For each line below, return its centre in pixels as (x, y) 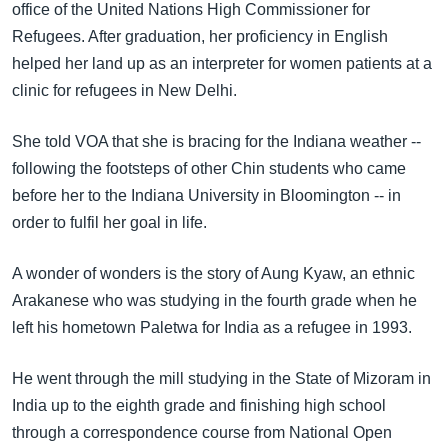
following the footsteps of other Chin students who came (209, 168)
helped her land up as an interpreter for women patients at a (222, 63)
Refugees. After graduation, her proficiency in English (200, 36)
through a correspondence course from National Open (202, 432)
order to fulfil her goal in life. (109, 222)
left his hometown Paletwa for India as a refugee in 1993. (212, 327)
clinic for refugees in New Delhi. (124, 90)
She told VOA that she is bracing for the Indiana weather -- (216, 141)
